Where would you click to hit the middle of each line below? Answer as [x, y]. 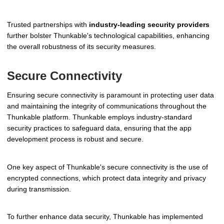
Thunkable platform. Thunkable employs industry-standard [99, 117]
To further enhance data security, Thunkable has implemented [105, 217]
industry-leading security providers [149, 25]
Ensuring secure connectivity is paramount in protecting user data [110, 95]
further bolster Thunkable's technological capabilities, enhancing [108, 36]
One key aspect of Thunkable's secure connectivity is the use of [107, 167]
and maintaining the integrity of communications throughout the [107, 106]
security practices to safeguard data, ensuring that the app [99, 128]
